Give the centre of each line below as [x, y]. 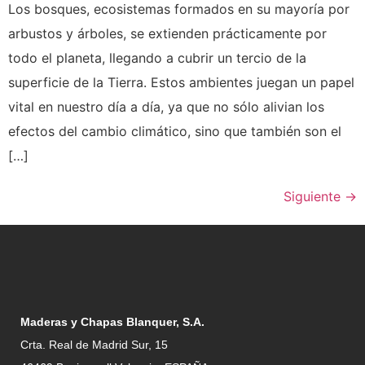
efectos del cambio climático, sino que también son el [175, 131]
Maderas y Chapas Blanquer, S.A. [112, 321]
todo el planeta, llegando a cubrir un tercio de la [157, 57]
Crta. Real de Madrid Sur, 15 [94, 344]
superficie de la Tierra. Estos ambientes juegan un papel [181, 82]
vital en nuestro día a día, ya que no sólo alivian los [166, 106]
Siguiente [314, 196]
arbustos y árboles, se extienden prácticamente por [167, 33]
